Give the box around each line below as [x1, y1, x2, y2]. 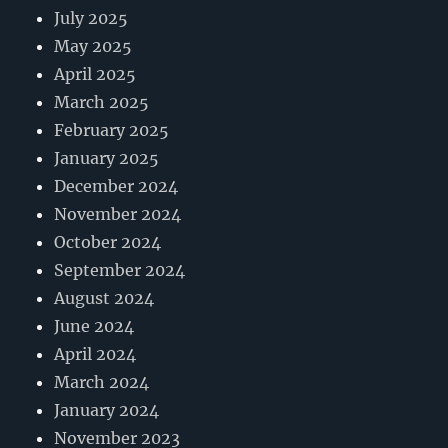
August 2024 [54, 288, 155, 309]
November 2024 [54, 204, 182, 225]
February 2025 [54, 120, 170, 141]
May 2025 [54, 36, 133, 57]
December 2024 [54, 176, 179, 197]
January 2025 [54, 148, 160, 169]
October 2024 [54, 232, 162, 253]
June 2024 [54, 316, 135, 337]
